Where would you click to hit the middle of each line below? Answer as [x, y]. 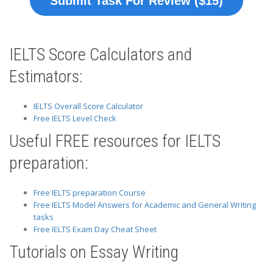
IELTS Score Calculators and [101, 54]
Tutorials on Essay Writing [94, 252]
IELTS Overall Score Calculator [88, 106]
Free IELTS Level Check [75, 118]
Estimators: [46, 76]
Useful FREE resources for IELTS [115, 141]
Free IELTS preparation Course [90, 192]
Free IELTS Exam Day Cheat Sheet [95, 229]
